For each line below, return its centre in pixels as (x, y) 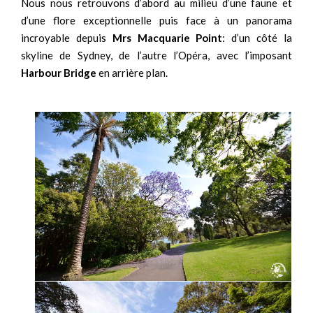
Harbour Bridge (59, 73)
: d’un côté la (257, 38)
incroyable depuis (67, 38)
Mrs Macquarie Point (167, 38)
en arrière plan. (132, 73)
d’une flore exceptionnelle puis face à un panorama (156, 21)
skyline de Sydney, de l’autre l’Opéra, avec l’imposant (156, 56)
